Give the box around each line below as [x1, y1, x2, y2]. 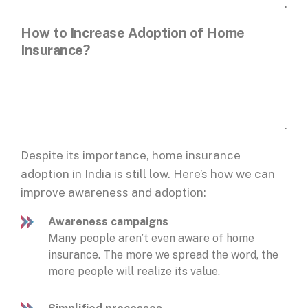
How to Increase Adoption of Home [21, 25, 245, 42]
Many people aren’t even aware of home [48, 232, 254, 245]
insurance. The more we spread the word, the [48, 248, 278, 262]
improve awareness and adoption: [21, 186, 209, 200]
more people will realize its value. [48, 265, 223, 278]
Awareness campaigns [48, 215, 168, 229]
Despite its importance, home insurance [21, 148, 241, 163]
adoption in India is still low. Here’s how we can [21, 167, 275, 181]
